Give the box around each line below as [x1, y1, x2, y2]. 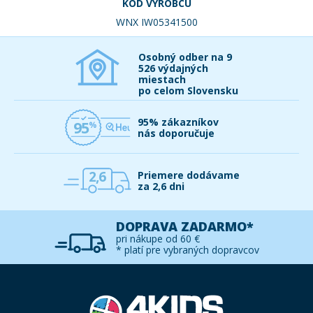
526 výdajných [138, 61, 208, 75]
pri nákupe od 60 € [115, 232, 200, 246]
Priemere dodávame [138, 168, 240, 182]
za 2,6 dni [138, 180, 184, 194]
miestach [138, 73, 186, 87]
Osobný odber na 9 [138, 50, 232, 64]
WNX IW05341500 [115, 15, 198, 29]
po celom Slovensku [138, 84, 238, 98]
